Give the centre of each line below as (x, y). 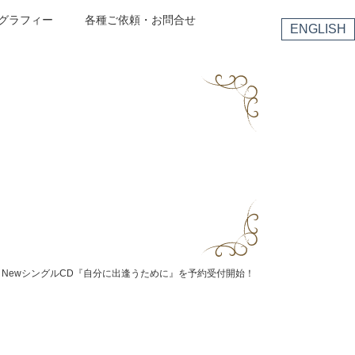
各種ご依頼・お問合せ (140, 20)
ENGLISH (318, 29)
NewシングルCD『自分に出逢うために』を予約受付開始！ (128, 273)
